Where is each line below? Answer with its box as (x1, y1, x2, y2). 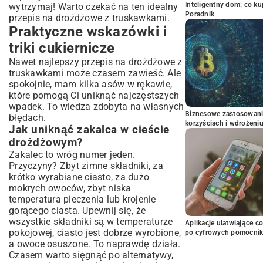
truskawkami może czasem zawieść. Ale (9, 68, 181, 79)
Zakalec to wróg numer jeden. (9, 149, 135, 160)
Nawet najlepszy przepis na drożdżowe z (9, 56, 183, 68)
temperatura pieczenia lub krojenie (9, 194, 156, 205)
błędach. (9, 112, 46, 123)
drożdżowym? (9, 136, 83, 149)
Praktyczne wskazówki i (9, 23, 167, 40)
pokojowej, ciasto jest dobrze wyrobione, (9, 227, 181, 238)
